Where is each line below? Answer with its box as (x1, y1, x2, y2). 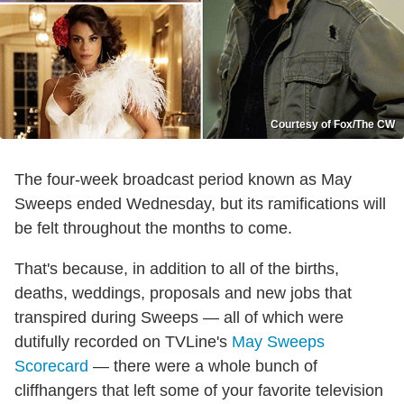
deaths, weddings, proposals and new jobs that (14, 284, 352, 303)
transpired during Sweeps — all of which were (14, 308, 344, 327)
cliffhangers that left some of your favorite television (14, 381, 383, 400)
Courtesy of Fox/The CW (271, 118, 395, 132)
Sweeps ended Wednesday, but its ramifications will (14, 195, 386, 214)
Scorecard (14, 357, 88, 376)
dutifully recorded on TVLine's (14, 333, 232, 352)
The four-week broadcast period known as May (14, 170, 352, 189)
